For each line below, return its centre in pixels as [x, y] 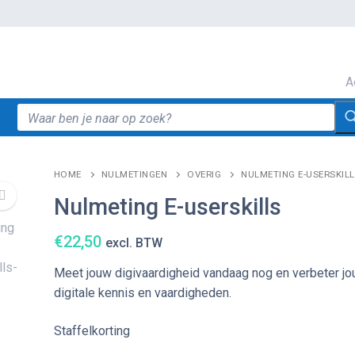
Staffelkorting [92, 330]
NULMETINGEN [134, 174]
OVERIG [204, 174]
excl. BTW [134, 242]
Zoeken [38, 114]
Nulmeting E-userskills [167, 207]
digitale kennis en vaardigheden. [142, 293]
